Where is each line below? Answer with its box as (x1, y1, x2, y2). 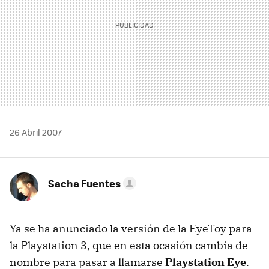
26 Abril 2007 (10, 126, 62, 138)
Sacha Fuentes (48, 176, 121, 190)
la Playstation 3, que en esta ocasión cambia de (10, 238, 248, 252)
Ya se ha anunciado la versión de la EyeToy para (10, 222, 252, 235)
